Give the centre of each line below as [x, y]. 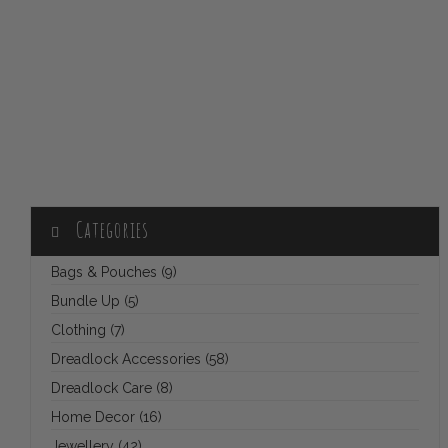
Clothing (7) [87, 330]
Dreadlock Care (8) [111, 388]
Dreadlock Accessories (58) [139, 359]
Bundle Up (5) [94, 301]
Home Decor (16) [106, 417]
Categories [112, 229]
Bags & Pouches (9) [113, 272]
